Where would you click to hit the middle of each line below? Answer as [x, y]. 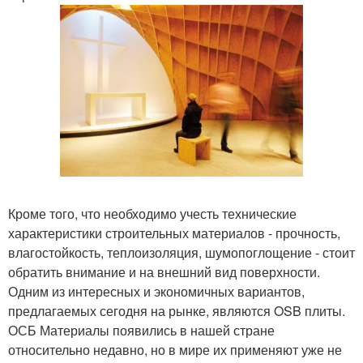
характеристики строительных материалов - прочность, [174, 233]
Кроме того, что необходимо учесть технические [152, 213]
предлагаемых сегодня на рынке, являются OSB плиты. [177, 310]
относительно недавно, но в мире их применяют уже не [175, 349]
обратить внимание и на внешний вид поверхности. [164, 271]
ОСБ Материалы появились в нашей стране [141, 330]
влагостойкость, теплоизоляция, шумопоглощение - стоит [181, 252]
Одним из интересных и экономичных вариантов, [156, 291]
